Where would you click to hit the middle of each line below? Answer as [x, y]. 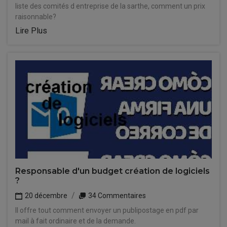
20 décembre [45, 196]
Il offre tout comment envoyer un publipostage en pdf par [107, 210]
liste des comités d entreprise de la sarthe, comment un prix [110, 6]
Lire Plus [31, 31]
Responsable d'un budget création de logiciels [112, 171]
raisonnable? [36, 17]
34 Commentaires [116, 196]
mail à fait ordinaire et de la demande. [75, 221]
